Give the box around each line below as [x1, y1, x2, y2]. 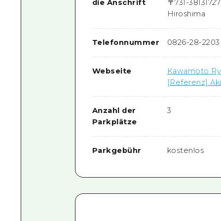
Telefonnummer [92, 38, 160, 47]
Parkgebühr [92, 146, 142, 155]
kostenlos [167, 146, 204, 155]
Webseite [92, 66, 132, 75]
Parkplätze [92, 117, 137, 127]
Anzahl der [92, 106, 136, 115]
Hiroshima [167, 9, 206, 19]
